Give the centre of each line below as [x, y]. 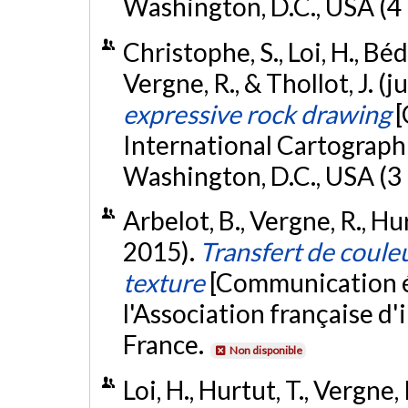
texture [163, 283]
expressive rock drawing [256, 113]
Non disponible [265, 351]
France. [165, 345]
